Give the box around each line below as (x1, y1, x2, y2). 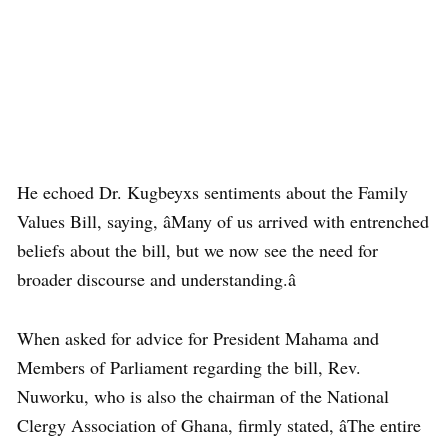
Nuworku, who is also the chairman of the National (17, 384, 389, 409)
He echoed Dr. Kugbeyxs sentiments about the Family (17, 180, 408, 205)
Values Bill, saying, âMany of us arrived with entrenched (17, 209, 429, 234)
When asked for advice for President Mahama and (17, 326, 379, 351)
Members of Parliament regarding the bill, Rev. (17, 355, 361, 380)
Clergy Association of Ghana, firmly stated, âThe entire (17, 413, 421, 438)
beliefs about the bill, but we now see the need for (17, 238, 378, 263)
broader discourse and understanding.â (17, 267, 296, 292)
